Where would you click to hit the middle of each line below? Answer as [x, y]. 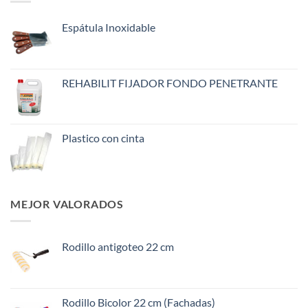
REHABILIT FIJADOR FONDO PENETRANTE [170, 83]
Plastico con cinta [103, 138]
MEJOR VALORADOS [67, 204]
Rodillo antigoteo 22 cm [118, 246]
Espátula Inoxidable [109, 27]
